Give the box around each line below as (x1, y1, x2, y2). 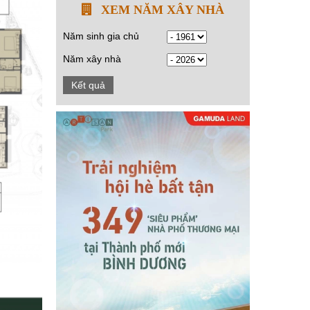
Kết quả (71, 80, 105, 91)
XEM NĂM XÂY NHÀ (101, 3, 224, 17)
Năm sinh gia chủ (63, 30, 139, 42)
